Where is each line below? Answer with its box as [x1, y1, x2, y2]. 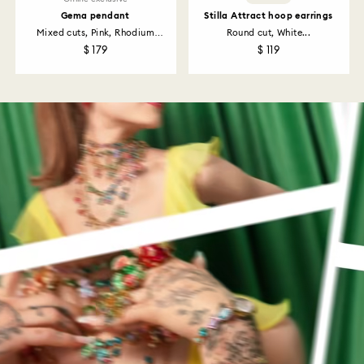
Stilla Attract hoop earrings [204, 11, 333, 21]
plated [80, 39, 110, 49]
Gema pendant [61, 11, 130, 21]
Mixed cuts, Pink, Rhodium [37, 28, 154, 38]
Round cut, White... [226, 28, 311, 38]
